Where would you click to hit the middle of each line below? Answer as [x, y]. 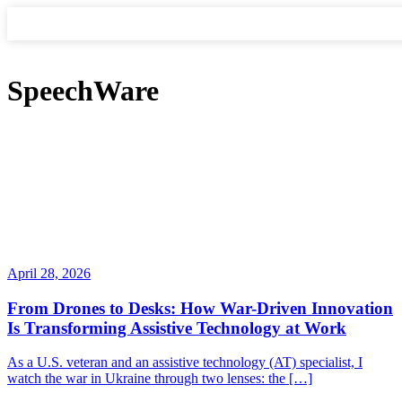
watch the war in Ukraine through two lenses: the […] [160, 379]
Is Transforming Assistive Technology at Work [177, 328]
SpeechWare [83, 91]
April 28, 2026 [49, 273]
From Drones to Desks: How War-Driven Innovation [200, 308]
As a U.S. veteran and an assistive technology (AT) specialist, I [185, 363]
